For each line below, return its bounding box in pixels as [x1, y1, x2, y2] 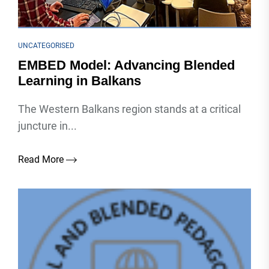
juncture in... [18, 119, 77, 132]
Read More [18, 154, 66, 165]
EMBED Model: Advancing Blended [18, 58, 235, 73]
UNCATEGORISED [18, 41, 74, 50]
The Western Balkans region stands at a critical [18, 103, 241, 115]
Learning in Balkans [18, 73, 141, 88]
